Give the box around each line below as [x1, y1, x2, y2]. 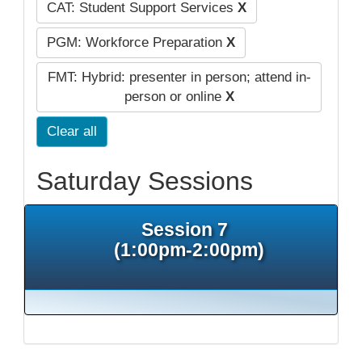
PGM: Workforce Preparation [46, 34, 226, 50]
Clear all [46, 123, 97, 139]
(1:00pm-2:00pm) [114, 238, 264, 260]
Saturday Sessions [36, 166, 253, 196]
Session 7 [141, 218, 238, 240]
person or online [124, 88, 225, 104]
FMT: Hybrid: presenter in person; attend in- [47, 69, 311, 85]
